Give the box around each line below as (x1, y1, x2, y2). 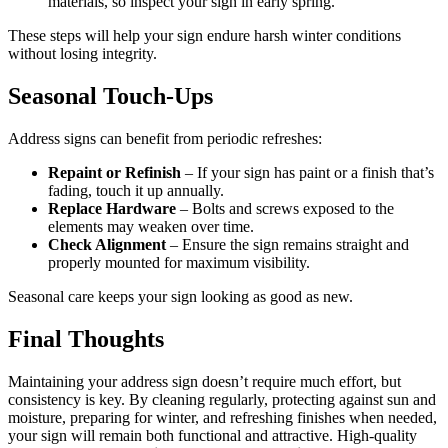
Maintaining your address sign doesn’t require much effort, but (8, 372, 401, 390)
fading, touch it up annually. (48, 181, 224, 199)
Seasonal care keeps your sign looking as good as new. (8, 287, 353, 305)
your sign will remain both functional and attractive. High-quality (8, 426, 417, 444)
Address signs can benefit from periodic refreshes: (8, 129, 322, 147)
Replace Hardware (48, 199, 176, 217)
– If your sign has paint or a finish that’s (181, 163, 434, 181)
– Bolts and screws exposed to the (176, 199, 394, 217)
